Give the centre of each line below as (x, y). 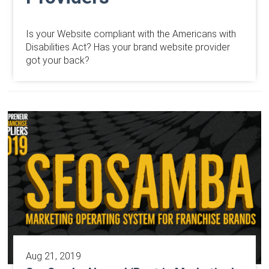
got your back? (57, 61)
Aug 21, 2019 (53, 256)
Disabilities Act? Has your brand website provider (128, 47)
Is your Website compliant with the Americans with (131, 34)
